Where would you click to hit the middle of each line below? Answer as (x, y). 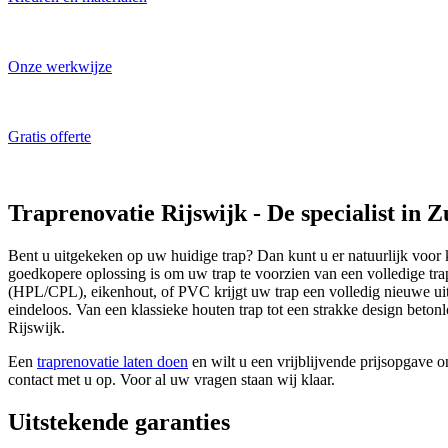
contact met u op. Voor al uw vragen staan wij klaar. (171, 380)
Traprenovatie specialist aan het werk (211, 98)
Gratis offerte (49, 137)
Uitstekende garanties (119, 422)
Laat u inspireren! (212, 28)
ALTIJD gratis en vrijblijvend (212, 168)
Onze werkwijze (60, 67)
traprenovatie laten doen (112, 362)
